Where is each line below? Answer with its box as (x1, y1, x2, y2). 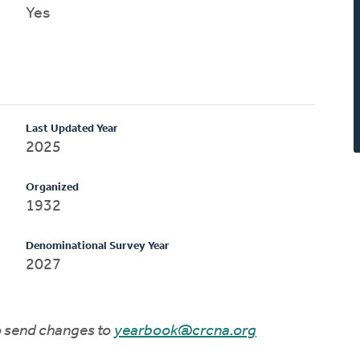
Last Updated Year (26, 122, 119, 135)
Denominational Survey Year (26, 239, 170, 252)
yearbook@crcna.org (114, 322, 256, 339)
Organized (26, 181, 80, 194)
